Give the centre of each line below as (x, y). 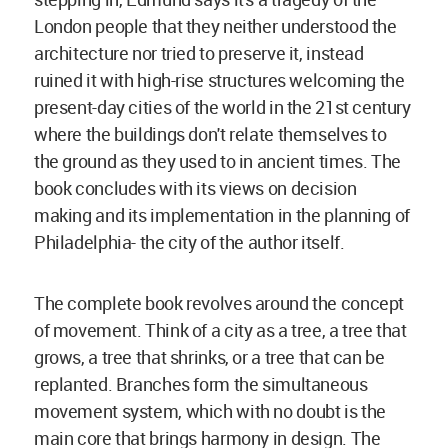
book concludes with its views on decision (195, 188)
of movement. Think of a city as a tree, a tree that (220, 330)
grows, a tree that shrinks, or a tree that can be (209, 357)
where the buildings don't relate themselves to (210, 134)
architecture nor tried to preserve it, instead (199, 53)
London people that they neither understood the (215, 26)
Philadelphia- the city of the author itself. (189, 242)
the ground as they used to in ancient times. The (217, 161)
